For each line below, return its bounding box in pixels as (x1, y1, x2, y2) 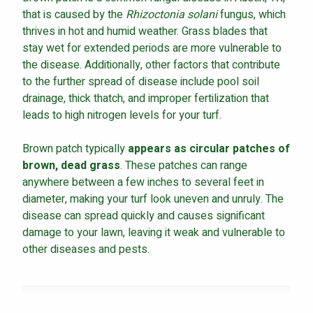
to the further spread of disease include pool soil (22, 73, 259, 90)
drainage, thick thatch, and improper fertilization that (22, 89, 269, 107)
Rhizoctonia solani (126, 6, 220, 23)
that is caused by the (22, 6, 126, 23)
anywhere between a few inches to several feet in (22, 173, 264, 191)
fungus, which (220, 6, 286, 23)
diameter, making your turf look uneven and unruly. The (22, 190, 284, 208)
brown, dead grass (22, 156, 120, 174)
